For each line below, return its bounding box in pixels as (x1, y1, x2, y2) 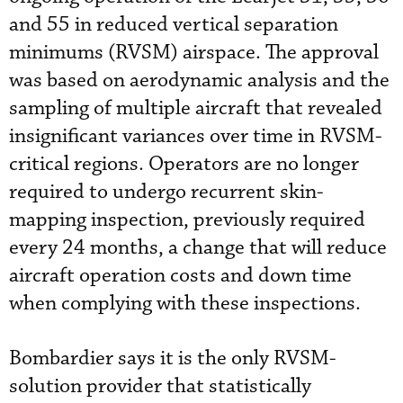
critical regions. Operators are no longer (9, 151, 359, 177)
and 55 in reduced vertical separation (9, 12, 338, 38)
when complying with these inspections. (9, 291, 361, 317)
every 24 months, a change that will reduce (9, 235, 387, 261)
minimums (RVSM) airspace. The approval (9, 40, 379, 66)
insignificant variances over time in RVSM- (9, 123, 382, 149)
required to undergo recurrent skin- (9, 179, 324, 205)
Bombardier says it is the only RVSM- (9, 345, 336, 372)
